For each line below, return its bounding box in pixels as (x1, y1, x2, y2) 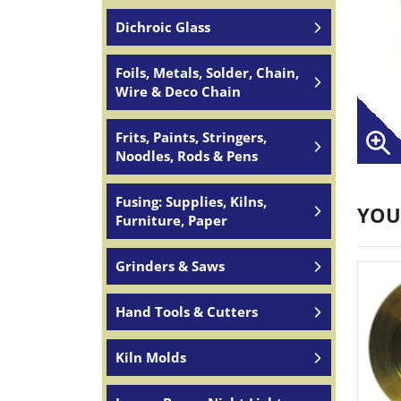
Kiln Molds (115, 348, 186, 366)
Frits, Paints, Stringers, (115, 128, 267, 146)
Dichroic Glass (115, 18, 210, 36)
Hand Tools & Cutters (115, 303, 258, 320)
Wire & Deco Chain (115, 82, 241, 100)
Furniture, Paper (115, 211, 227, 229)
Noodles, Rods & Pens (115, 147, 258, 165)
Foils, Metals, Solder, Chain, (115, 64, 299, 81)
